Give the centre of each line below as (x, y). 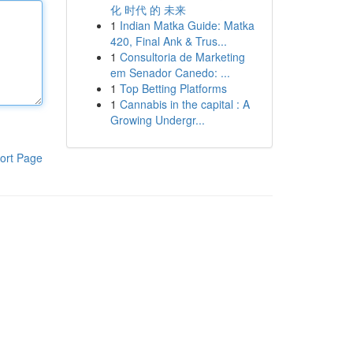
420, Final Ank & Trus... (168, 41)
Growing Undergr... (157, 120)
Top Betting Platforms (173, 88)
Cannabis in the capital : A (184, 104)
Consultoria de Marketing (182, 57)
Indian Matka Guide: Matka (187, 25)
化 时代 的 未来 (148, 9)
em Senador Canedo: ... (170, 72)
